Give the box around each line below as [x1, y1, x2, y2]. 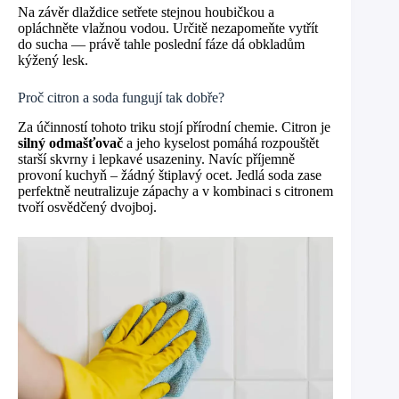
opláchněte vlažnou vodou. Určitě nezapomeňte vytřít [18, 20, 318, 37]
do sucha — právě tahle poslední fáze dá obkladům [18, 37, 305, 53]
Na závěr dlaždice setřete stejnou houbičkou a [18, 4, 274, 20]
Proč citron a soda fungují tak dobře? [18, 90, 224, 106]
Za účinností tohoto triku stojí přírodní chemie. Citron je [18, 119, 330, 135]
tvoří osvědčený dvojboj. [18, 199, 157, 216]
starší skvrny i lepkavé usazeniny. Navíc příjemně [18, 151, 295, 167]
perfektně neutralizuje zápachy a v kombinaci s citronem [18, 183, 333, 199]
